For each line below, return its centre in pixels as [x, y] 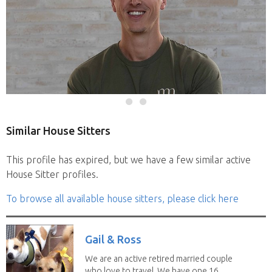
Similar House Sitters [58, 130]
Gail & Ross [113, 239]
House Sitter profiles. [52, 174]
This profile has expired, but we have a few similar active [128, 159]
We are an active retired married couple [159, 258]
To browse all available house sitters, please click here [122, 198]
